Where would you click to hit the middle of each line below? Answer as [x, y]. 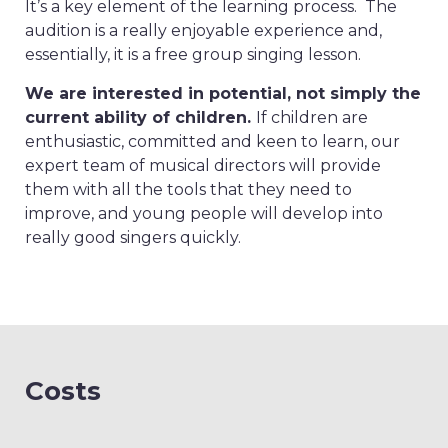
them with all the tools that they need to [188, 189]
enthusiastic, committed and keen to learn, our [212, 141]
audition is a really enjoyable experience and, [203, 30]
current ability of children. [140, 117]
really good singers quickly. [133, 237]
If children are [312, 117]
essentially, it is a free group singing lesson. [193, 54]
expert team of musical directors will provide [203, 165]
